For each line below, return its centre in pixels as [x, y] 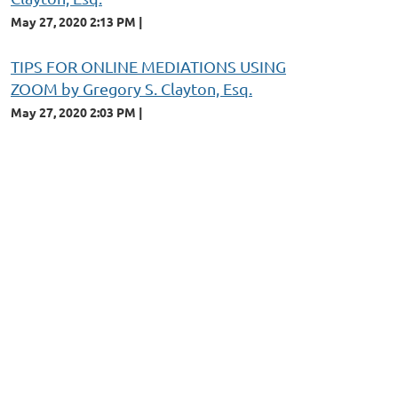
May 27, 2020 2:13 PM [73, 21]
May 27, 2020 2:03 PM [73, 111]
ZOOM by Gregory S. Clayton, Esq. [131, 88]
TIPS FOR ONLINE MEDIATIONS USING [148, 66]
